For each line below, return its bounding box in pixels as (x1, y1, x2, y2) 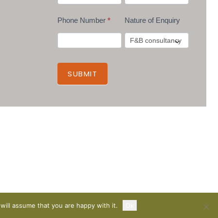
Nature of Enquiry (124, 16, 180, 25)
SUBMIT (68, 69, 97, 79)
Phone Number (57, 16, 108, 25)
